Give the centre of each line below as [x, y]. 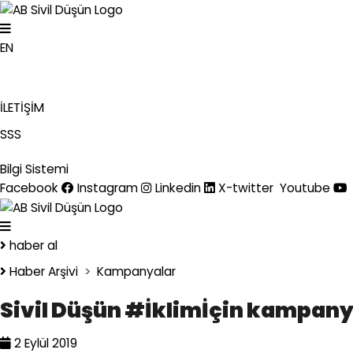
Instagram [108, 188]
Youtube [305, 188]
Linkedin [178, 188]
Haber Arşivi [44, 271]
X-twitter [246, 188]
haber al [33, 245]
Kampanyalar [136, 271]
